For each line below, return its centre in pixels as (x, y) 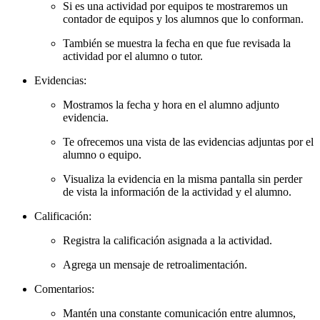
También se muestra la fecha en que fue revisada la (177, 43)
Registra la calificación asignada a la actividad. (167, 240)
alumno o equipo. (102, 154)
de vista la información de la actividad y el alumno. (177, 191)
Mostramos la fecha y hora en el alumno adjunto (171, 104)
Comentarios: (64, 289)
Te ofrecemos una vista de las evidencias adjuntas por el (188, 141)
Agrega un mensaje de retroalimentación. (155, 264)
